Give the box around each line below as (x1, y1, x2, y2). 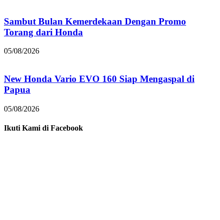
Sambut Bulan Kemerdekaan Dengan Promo (4, 16, 186, 27)
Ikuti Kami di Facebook (4, 123, 83, 132)
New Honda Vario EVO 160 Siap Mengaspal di (4, 73, 194, 84)
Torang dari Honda (4, 27, 83, 37)
